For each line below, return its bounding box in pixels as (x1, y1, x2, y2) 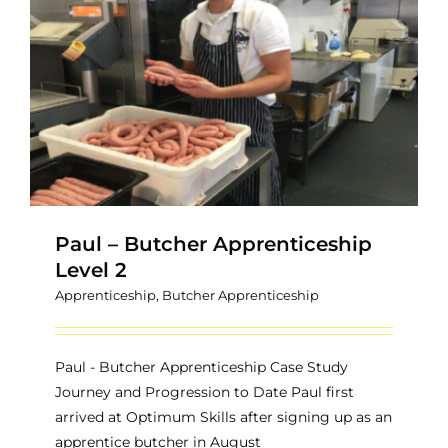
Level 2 (55, 257, 127, 282)
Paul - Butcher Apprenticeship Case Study (55, 357, 348, 376)
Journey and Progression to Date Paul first (55, 382, 354, 401)
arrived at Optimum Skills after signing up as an (55, 407, 392, 426)
